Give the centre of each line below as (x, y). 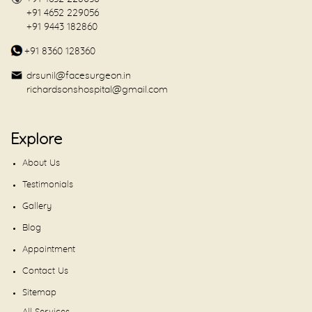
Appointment (49, 250)
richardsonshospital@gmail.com (97, 90)
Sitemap (39, 293)
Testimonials (48, 185)
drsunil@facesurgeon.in (79, 76)
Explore (36, 139)
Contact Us (45, 271)
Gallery (37, 206)
